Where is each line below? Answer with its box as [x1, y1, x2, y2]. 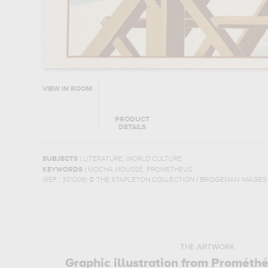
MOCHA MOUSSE [87, 166, 143, 173]
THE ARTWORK [179, 243, 234, 251]
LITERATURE [83, 156, 123, 163]
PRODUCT [115, 116, 150, 123]
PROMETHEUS [146, 166, 192, 173]
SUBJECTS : [42, 156, 83, 163]
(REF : [42, 176, 62, 184]
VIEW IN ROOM [42, 86, 92, 93]
